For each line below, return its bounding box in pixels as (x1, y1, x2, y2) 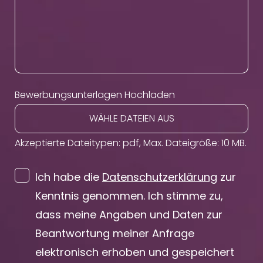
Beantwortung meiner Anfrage (35, 226, 194, 241)
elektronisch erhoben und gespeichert (35, 245, 234, 260)
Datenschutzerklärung (102, 170, 217, 185)
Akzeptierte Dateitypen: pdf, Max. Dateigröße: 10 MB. (15, 136, 247, 150)
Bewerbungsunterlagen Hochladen (15, 88, 175, 102)
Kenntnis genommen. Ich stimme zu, (35, 188, 223, 204)
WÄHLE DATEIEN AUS (89, 112, 174, 126)
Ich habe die (35, 170, 102, 185)
